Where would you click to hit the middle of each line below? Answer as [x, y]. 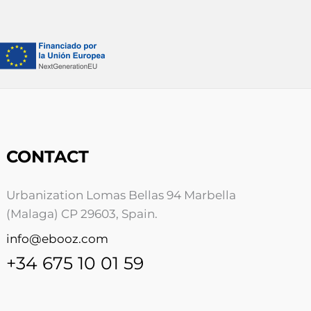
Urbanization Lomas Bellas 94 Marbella [121, 195]
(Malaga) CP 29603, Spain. [82, 214]
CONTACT [48, 157]
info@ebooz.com [58, 238]
